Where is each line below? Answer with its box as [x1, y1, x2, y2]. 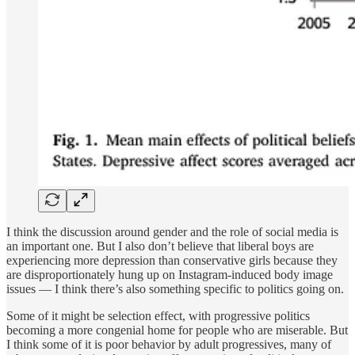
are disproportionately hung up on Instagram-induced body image [6, 267, 333, 281]
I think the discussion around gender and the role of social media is [6, 224, 338, 239]
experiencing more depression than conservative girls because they [6, 253, 338, 267]
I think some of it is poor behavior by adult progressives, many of [6, 337, 331, 351]
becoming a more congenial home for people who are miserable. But [6, 323, 348, 337]
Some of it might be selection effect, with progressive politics [6, 308, 310, 323]
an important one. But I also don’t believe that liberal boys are [6, 239, 314, 253]
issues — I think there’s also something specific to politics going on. [6, 281, 344, 296]
